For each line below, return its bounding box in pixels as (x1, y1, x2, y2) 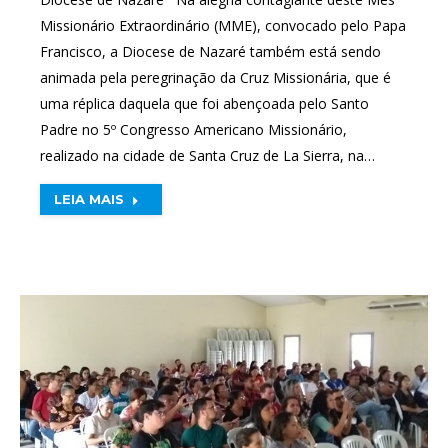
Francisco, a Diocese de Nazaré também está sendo (40, 42, 381, 61)
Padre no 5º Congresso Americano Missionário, (40, 120, 347, 139)
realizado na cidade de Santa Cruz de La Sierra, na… (40, 146, 375, 165)
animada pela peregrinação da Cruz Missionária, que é (40, 68, 391, 87)
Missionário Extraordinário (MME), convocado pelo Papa (40, 16, 406, 35)
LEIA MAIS (54, 191, 124, 207)
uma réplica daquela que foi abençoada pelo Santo (40, 94, 369, 113)
